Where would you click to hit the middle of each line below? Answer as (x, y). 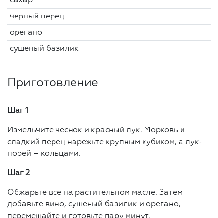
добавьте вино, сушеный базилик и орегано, (94, 204)
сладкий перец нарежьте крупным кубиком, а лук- (105, 142)
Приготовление (53, 82)
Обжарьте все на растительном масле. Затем (95, 192)
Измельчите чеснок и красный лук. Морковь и (96, 130)
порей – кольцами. (44, 154)
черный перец (37, 16)
